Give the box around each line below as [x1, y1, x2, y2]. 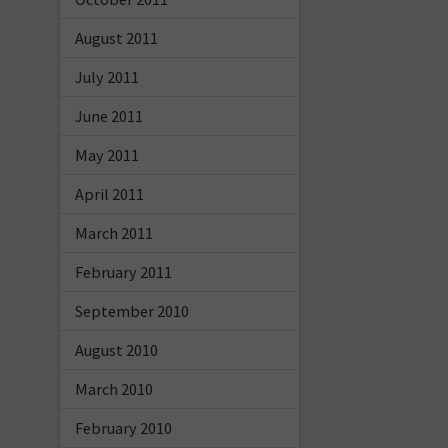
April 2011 [74, 183, 144, 204]
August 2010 [74, 339, 158, 360]
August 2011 [74, 27, 158, 48]
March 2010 [74, 378, 153, 399]
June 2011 [74, 105, 143, 126]
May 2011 [74, 144, 139, 165]
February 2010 [74, 417, 172, 438]
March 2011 [74, 222, 153, 243]
